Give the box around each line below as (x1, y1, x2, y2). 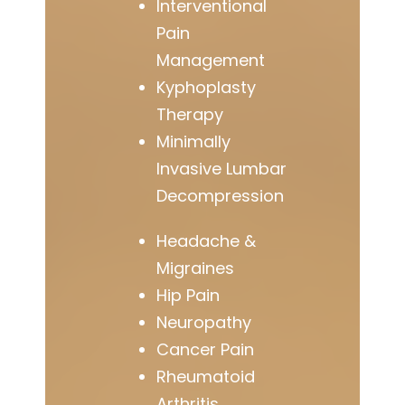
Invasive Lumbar (156, 156, 287, 180)
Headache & (156, 229, 257, 252)
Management (156, 48, 266, 71)
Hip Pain (156, 283, 221, 306)
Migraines (156, 256, 235, 279)
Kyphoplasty (156, 75, 257, 99)
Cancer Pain (156, 337, 255, 361)
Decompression (156, 184, 285, 207)
